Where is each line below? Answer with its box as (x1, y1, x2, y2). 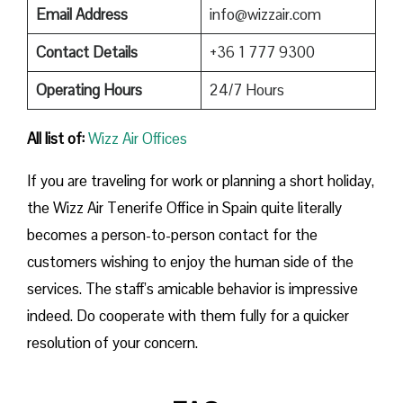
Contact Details (35, 41, 138, 62)
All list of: (27, 128, 88, 148)
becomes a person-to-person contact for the (27, 224, 318, 245)
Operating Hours (35, 79, 142, 100)
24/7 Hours (209, 79, 284, 100)
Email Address (35, 4, 128, 24)
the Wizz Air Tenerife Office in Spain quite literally (27, 197, 342, 218)
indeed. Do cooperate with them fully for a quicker (27, 305, 349, 326)
